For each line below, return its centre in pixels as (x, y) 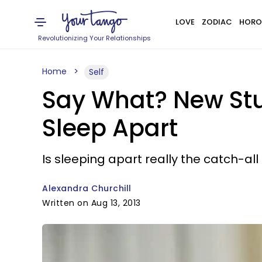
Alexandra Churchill (87, 188)
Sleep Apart (110, 128)
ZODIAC (217, 22)
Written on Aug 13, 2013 (92, 203)
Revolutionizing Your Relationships (95, 38)
